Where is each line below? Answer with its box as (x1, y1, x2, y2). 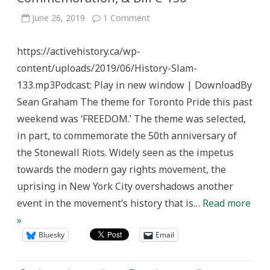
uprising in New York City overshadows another (17, 180, 233, 193)
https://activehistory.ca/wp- (17, 45, 140, 58)
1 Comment (103, 12, 150, 24)
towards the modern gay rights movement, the (17, 163, 226, 176)
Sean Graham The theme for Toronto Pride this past (17, 95, 253, 108)
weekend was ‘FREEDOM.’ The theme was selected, (17, 112, 246, 125)
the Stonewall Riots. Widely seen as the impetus (17, 146, 234, 159)
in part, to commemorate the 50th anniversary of (17, 129, 237, 142)
